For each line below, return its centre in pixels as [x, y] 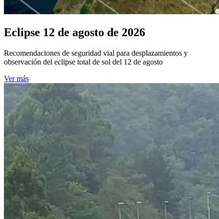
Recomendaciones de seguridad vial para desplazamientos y [96, 53]
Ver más [16, 78]
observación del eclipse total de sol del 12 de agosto [83, 62]
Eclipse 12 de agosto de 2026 [75, 32]
